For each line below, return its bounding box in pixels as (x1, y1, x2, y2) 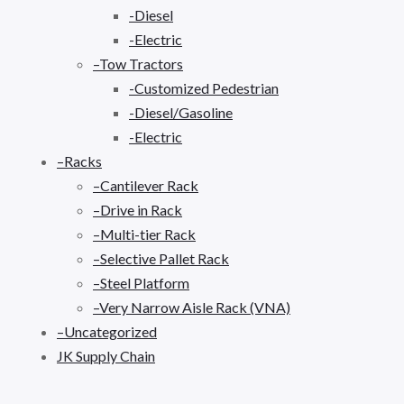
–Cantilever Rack (93, 176, 198, 194)
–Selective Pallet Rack (93, 249, 229, 267)
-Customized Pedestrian (129, 78, 279, 96)
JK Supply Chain (57, 346, 155, 364)
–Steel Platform (93, 273, 189, 291)
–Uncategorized (57, 322, 157, 340)
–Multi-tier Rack (93, 225, 196, 243)
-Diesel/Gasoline (129, 103, 233, 121)
